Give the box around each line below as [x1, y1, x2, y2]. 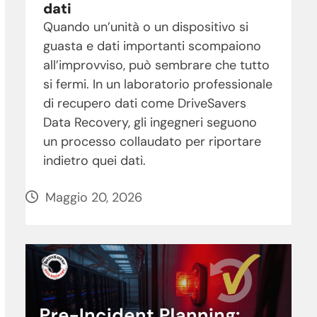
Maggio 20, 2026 [45, 188, 142, 206]
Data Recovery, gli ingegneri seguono [42, 113, 257, 131]
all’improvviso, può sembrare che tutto [42, 56, 270, 74]
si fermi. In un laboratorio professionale [42, 75, 272, 93]
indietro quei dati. [42, 151, 146, 169]
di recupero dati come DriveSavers [42, 94, 246, 112]
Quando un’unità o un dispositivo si [42, 18, 248, 35]
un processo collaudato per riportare [42, 132, 261, 150]
